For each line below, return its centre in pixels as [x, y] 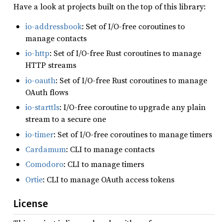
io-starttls [42, 107]
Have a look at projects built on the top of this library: [110, 6]
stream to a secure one [66, 119]
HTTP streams [51, 65]
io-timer [39, 134]
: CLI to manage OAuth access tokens [109, 179]
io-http [37, 53]
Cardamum [46, 149]
